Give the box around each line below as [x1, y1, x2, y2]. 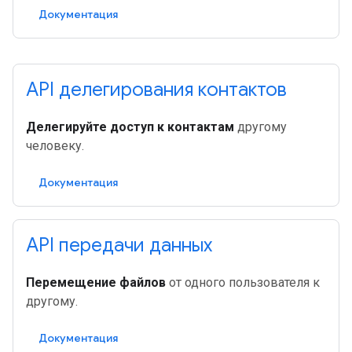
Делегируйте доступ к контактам [26, 119, 234, 134]
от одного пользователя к [166, 275, 320, 290]
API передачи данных [26, 233, 212, 257]
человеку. [26, 138, 84, 153]
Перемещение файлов [26, 275, 166, 290]
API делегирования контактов [26, 78, 287, 101]
